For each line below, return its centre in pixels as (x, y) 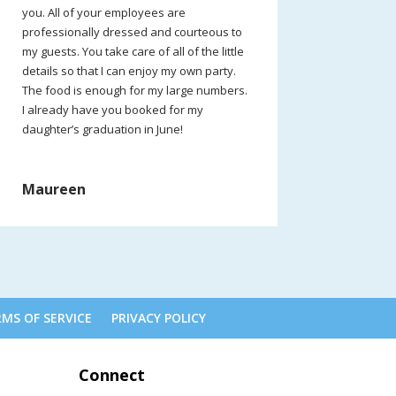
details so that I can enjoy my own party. (129, 71)
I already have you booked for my (112, 110)
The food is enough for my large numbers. (134, 91)
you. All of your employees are (103, 13)
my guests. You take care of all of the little (133, 52)
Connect (112, 374)
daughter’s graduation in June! (102, 129)
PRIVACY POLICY (159, 317)
